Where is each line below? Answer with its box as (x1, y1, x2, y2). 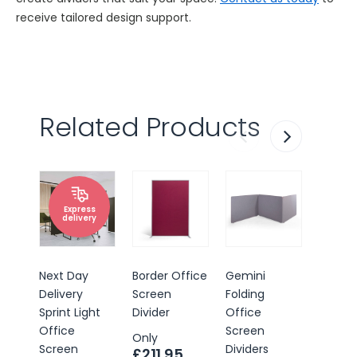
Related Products (39, 108, 261, 146)
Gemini (226, 267, 265, 284)
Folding (226, 285, 265, 302)
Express (63, 203, 96, 214)
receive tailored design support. (15, 10, 191, 25)
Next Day (39, 267, 88, 284)
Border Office (132, 267, 207, 284)
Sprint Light (39, 304, 100, 320)
